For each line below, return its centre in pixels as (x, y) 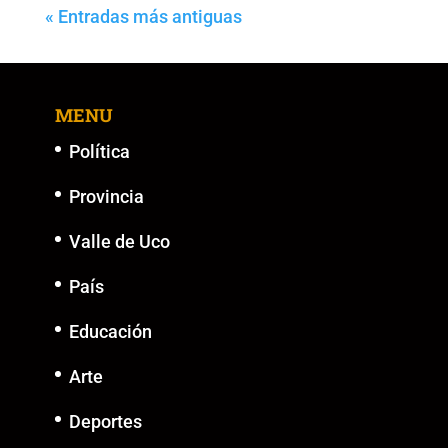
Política (99, 151)
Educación (110, 331)
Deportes (105, 421)
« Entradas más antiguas (143, 16)
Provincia (106, 196)
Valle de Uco (119, 241)
